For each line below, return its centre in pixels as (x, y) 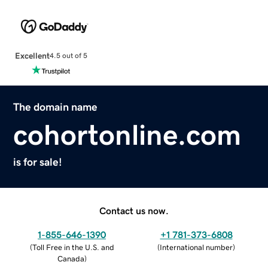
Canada (71, 258)
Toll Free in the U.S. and (73, 247)
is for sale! (38, 162)
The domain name (56, 107)
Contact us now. (134, 210)
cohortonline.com (127, 134)
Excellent (32, 55)
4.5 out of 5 (68, 56)
